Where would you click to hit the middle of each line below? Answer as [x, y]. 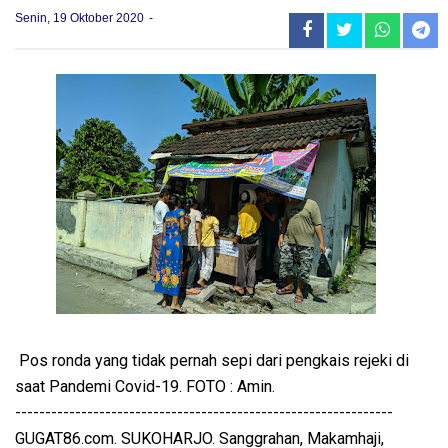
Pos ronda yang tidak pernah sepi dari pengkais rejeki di [212, 360]
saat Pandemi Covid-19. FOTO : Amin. [145, 386]
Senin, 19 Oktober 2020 [81, 17]
